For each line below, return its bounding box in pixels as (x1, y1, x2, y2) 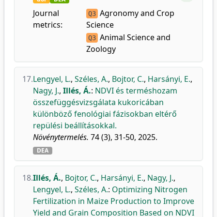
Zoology (86, 44, 116, 54)
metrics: (33, 19, 62, 30)
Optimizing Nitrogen (112, 184, 187, 195)
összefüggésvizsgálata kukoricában (33, 97, 164, 108)
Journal (33, 8, 59, 18)
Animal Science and (97, 32, 170, 43)
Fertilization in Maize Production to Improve (33, 196, 194, 206)
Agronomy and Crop (97, 8, 174, 18)
